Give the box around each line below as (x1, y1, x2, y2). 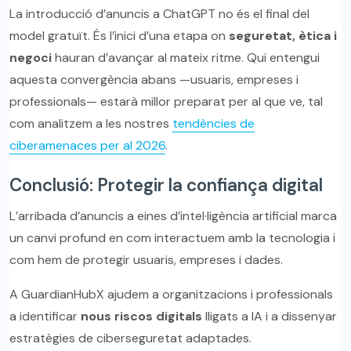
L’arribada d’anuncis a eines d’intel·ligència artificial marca (9, 208, 337, 225)
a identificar (9, 308, 81, 325)
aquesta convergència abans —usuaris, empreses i (9, 71, 299, 89)
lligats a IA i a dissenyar (202, 308, 337, 325)
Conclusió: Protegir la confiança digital (9, 174, 323, 197)
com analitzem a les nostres (9, 115, 172, 132)
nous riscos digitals (81, 308, 202, 325)
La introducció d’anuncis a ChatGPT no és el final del (9, 5, 309, 23)
